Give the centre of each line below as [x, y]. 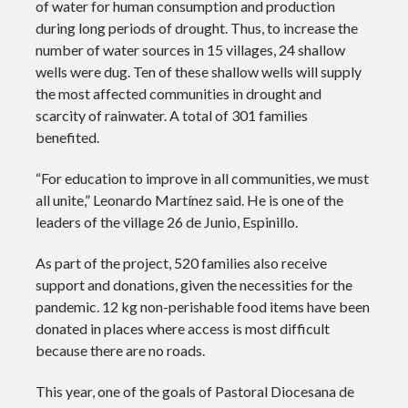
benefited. [67, 137]
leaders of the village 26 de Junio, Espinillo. [166, 221]
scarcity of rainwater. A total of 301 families [171, 115]
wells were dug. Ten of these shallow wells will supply [198, 71]
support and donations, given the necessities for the [194, 284]
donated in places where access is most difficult [182, 328]
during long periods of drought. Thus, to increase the [196, 27]
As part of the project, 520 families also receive [181, 262]
